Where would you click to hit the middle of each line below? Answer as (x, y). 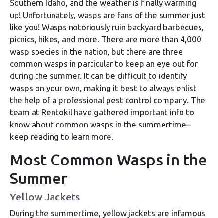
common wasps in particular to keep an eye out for (104, 64)
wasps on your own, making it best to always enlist (103, 88)
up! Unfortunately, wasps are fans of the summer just (108, 15)
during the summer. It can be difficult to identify (98, 76)
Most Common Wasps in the (109, 160)
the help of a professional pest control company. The (108, 100)
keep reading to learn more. (62, 137)
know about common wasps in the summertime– (100, 125)
